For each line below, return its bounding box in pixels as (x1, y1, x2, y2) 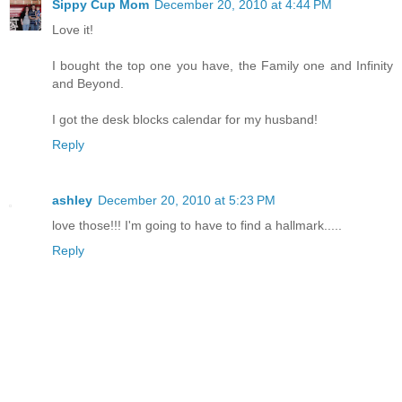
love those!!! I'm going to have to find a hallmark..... (52, 218, 342, 233)
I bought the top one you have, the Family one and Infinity (52, 58, 393, 74)
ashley (52, 193, 92, 208)
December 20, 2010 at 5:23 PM (98, 193, 275, 208)
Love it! (52, 22, 93, 38)
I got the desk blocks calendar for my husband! (52, 112, 318, 127)
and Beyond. (52, 76, 124, 92)
